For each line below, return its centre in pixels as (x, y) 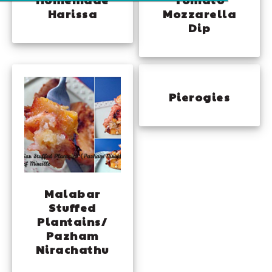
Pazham (72, 235)
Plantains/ (73, 221)
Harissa (73, 13)
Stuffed (73, 207)
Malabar (73, 193)
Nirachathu (72, 249)
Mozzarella (200, 13)
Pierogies (199, 97)
